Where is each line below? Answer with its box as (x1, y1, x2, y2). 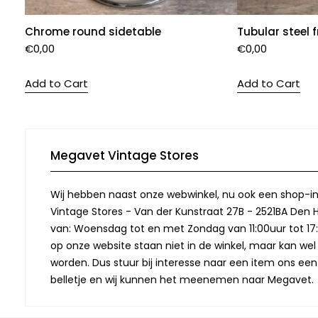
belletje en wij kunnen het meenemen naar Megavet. (50, 272, 314, 287)
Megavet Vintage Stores (50, 146, 199, 164)
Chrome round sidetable (25, 23, 161, 39)
